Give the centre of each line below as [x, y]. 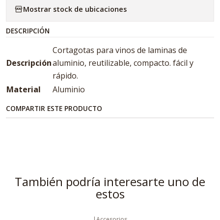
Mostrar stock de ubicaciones [75, 9]
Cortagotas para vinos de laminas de [120, 50]
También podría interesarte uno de [110, 181]
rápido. [65, 76]
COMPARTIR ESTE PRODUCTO [54, 108]
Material [24, 89]
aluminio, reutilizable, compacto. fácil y [123, 63]
